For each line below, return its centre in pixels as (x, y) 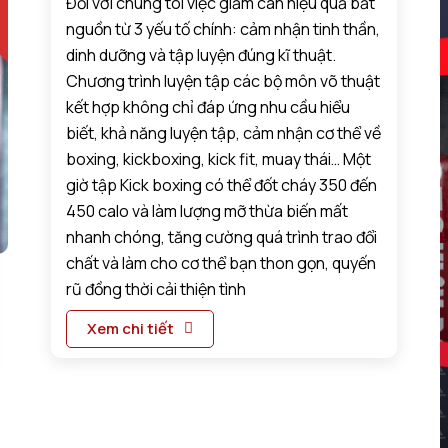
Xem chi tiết (131, 329)
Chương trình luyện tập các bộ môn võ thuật (223, 81)
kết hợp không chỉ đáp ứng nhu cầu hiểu (208, 107)
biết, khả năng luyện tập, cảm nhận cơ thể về (224, 133)
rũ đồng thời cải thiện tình (156, 289)
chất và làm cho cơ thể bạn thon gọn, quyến (221, 263)
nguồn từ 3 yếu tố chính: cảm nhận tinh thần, (223, 29)
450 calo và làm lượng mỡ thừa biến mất (207, 211)
